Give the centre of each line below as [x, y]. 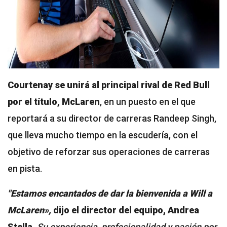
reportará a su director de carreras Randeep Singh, [112, 118]
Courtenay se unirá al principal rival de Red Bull [109, 85]
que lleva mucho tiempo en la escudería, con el [103, 135]
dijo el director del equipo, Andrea [125, 210]
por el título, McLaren [54, 101]
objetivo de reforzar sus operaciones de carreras [109, 152]
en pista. [25, 168]
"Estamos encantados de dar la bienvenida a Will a [110, 193]
